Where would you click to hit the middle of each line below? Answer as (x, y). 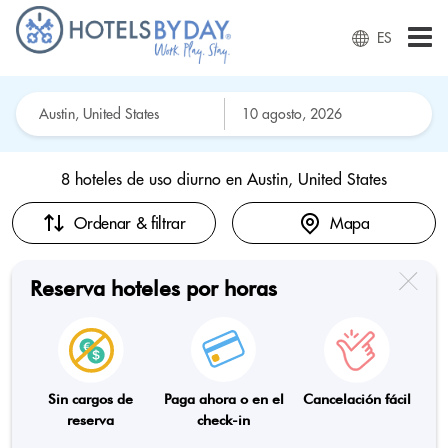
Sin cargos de (91, 399)
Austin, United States (317, 179)
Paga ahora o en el (223, 399)
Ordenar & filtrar (130, 223)
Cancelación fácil (357, 399)
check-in (224, 420)
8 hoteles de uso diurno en (154, 179)
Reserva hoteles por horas (153, 288)
